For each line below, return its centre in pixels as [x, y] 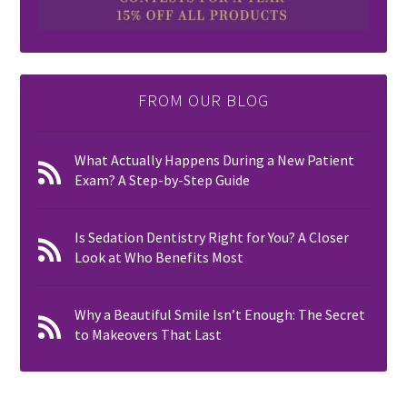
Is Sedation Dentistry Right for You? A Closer [212, 237]
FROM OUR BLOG [203, 100]
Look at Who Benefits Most [159, 257]
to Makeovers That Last [149, 334]
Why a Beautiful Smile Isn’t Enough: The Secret [220, 314]
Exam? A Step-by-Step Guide [163, 179]
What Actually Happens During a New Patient [215, 159]
